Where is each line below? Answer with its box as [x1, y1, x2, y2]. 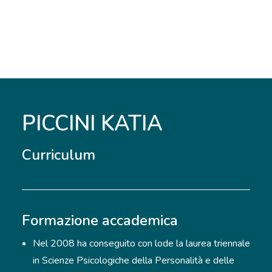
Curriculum [22, 145, 95, 165]
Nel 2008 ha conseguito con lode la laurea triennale [33, 237, 250, 250]
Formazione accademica [22, 211, 178, 230]
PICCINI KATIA [22, 109, 163, 138]
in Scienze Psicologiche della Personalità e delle [33, 254, 234, 267]
